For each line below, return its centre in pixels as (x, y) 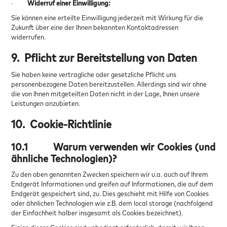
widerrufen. (30, 36)
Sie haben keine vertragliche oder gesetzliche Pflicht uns (94, 74)
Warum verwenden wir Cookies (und (135, 146)
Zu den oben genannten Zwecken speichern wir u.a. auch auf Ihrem (110, 174)
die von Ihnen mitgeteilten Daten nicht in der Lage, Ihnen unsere (106, 93)
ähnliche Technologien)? (64, 158)
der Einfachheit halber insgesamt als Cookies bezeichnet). (97, 212)
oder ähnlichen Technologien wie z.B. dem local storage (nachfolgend (112, 203)
